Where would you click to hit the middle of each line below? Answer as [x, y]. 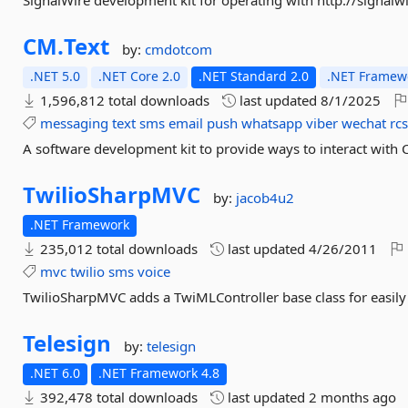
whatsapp [272, 123]
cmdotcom [179, 49]
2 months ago [353, 397]
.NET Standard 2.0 [254, 76]
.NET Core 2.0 [140, 76]
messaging [75, 123]
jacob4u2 [265, 198]
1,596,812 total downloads [123, 100]
